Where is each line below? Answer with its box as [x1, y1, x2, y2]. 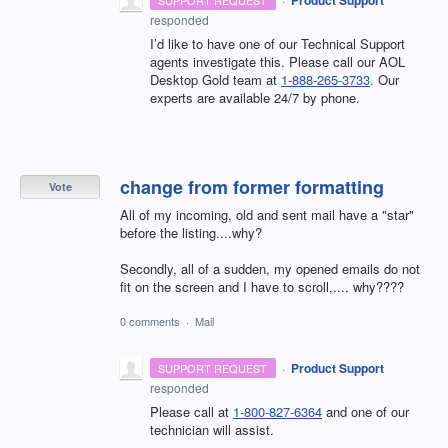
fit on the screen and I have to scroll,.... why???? [120, 277, 404, 297]
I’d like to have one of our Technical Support [150, 33, 405, 53]
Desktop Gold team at [150, 69, 281, 89]
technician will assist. [150, 420, 274, 440]
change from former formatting [120, 173, 384, 200]
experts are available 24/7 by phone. [150, 87, 360, 107]
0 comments [120, 313, 180, 330]
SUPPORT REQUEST [158, 360, 268, 377]
